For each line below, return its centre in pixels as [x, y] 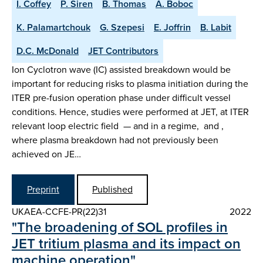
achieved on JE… [46, 154]
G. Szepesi [122, 28]
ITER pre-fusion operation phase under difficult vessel [121, 98]
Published [112, 189]
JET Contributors [123, 51]
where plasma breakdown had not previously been [115, 140]
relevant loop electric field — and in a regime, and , [118, 126]
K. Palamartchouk [53, 28]
